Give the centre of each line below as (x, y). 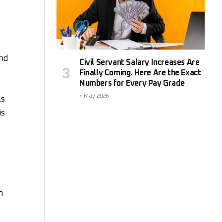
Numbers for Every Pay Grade (132, 83)
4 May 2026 (94, 96)
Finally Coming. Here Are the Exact (140, 73)
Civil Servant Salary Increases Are (139, 62)
